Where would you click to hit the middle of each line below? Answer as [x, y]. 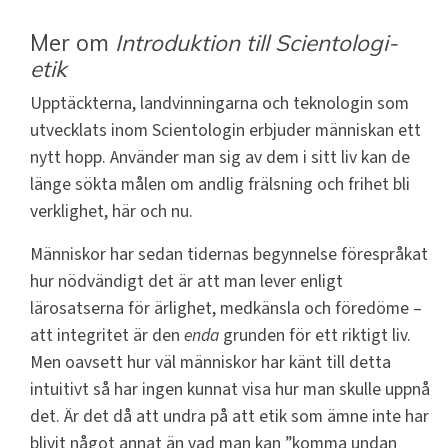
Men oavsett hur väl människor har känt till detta [210, 363]
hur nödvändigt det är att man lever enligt [186, 282]
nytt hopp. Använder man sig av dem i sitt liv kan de [220, 158]
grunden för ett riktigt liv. [315, 336]
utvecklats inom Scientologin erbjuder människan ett [225, 131]
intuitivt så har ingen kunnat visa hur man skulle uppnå [230, 390]
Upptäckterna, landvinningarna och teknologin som [219, 104]
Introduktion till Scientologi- [256, 43]
